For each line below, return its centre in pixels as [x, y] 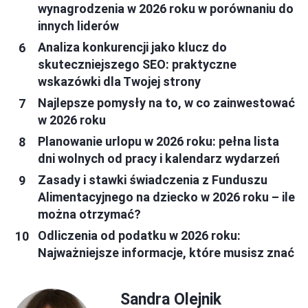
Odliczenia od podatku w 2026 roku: [139, 236]
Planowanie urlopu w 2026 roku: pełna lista [158, 142]
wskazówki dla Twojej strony [119, 82]
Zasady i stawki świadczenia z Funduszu [153, 180]
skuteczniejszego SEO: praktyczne [137, 65]
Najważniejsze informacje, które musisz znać [166, 253]
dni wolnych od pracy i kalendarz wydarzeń [159, 159]
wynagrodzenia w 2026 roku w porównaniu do [166, 9]
